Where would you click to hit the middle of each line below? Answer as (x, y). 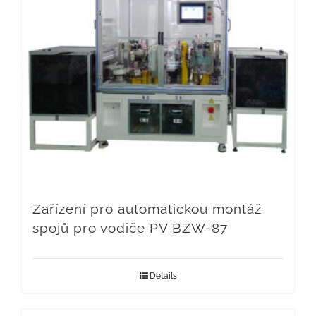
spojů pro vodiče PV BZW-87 (130, 228)
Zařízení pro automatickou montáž (147, 209)
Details (163, 276)
